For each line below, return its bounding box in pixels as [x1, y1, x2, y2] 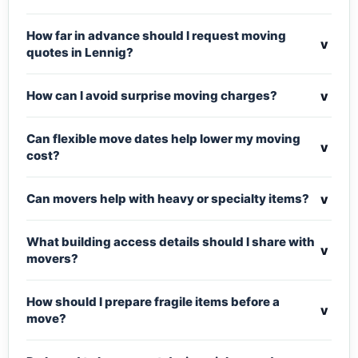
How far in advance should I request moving [26, 28, 286, 44]
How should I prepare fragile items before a [26, 294, 280, 310]
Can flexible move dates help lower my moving [26, 131, 300, 147]
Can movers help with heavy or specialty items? [26, 191, 309, 207]
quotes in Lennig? [26, 45, 133, 61]
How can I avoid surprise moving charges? [26, 88, 277, 104]
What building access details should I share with [26, 234, 315, 250]
